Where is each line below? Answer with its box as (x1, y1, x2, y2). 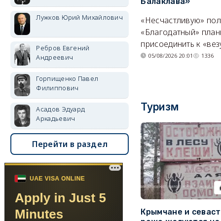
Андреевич (36, 53, 74, 62)
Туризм (141, 101, 179, 113)
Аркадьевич (36, 114, 75, 123)
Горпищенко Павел (36, 74, 99, 83)
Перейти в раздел (32, 139, 108, 149)
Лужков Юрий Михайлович (36, 13, 123, 22)
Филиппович (36, 83, 79, 92)
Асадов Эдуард (36, 105, 85, 113)
